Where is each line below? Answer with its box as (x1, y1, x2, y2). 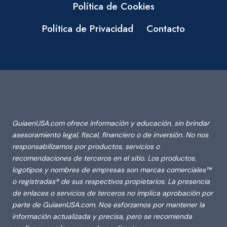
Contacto (146, 21, 185, 35)
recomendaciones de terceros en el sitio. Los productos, (12, 154, 196, 163)
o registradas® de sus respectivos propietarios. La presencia (12, 177, 210, 186)
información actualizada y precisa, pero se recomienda (12, 212, 192, 221)
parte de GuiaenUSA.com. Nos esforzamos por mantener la (12, 200, 205, 210)
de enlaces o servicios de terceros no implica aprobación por (12, 188, 213, 198)
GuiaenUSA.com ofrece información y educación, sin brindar (12, 119, 209, 128)
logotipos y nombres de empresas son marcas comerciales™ (12, 165, 211, 175)
